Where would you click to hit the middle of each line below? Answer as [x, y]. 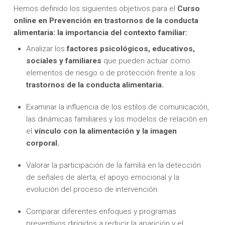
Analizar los [47, 48]
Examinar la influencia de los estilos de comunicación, [118, 107]
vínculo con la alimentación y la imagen [106, 131]
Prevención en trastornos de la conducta [124, 20]
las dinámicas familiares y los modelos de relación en [117, 119]
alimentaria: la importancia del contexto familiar [99, 32]
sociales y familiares [65, 61]
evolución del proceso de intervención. [93, 190]
